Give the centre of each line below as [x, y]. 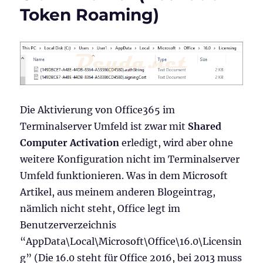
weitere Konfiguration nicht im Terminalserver [130, 159]
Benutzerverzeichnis [68, 225]
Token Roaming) [90, 15]
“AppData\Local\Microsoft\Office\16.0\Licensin [131, 241]
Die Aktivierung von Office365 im [98, 109]
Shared [205, 126]
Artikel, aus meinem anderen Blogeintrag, [118, 192]
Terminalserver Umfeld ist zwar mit [104, 126]
